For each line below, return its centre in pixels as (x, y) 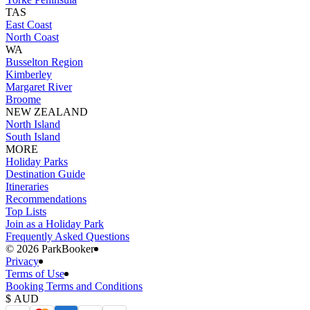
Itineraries (27, 187)
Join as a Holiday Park (55, 224)
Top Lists (26, 212)
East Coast (29, 25)
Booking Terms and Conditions (74, 286)
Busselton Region (44, 62)
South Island (33, 137)
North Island (33, 125)
